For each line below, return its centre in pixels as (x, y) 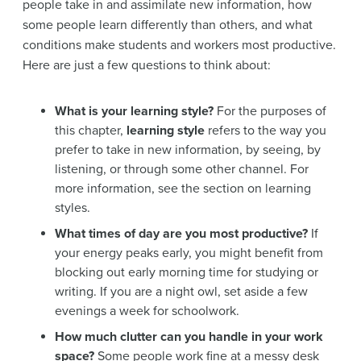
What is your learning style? (134, 111)
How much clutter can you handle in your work (189, 336)
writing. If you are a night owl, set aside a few (181, 291)
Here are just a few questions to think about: (147, 65)
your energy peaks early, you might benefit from (189, 253)
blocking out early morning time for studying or (187, 272)
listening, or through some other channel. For (182, 169)
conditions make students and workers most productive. (179, 45)
